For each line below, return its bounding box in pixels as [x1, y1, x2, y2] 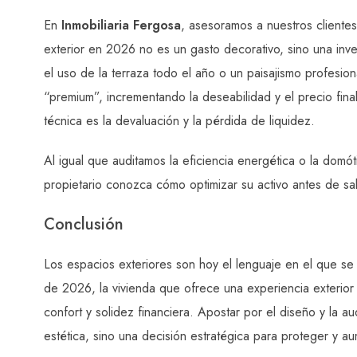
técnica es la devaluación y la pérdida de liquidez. [44, 111, 315, 130]
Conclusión [44, 212, 124, 236]
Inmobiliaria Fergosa [61, 15, 181, 34]
